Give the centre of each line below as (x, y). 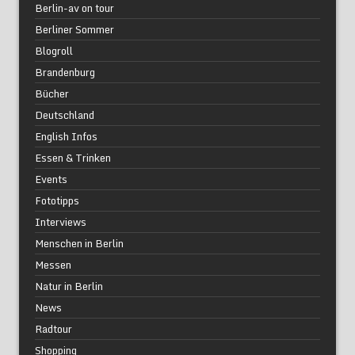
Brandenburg (65, 72)
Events (51, 179)
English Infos (66, 136)
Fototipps (57, 200)
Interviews (61, 221)
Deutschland (65, 115)
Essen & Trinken (73, 157)
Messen (53, 264)
